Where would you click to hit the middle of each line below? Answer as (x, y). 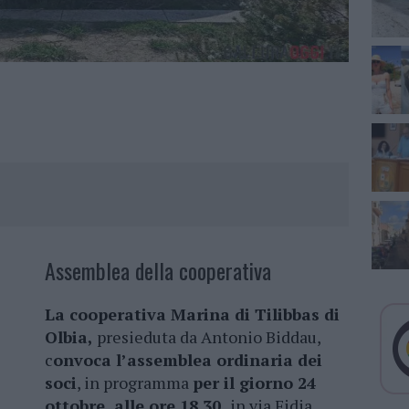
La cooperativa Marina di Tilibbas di (192, 315)
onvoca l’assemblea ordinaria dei (188, 360)
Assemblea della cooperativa (158, 271)
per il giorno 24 (254, 383)
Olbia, (69, 337)
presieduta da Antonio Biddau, (207, 337)
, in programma (135, 383)
